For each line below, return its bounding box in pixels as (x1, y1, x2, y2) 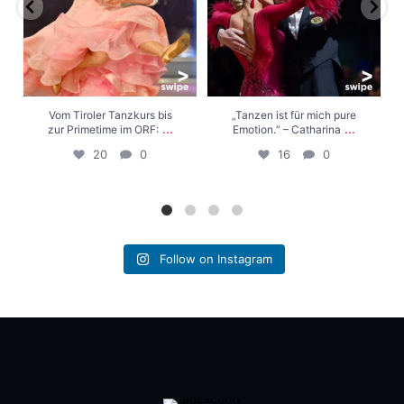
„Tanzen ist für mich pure (232, 108, 356, 123)
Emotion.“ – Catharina (233, 123, 341, 137)
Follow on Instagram (160, 252, 272, 267)
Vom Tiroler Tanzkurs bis (48, 108, 172, 123)
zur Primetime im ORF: (47, 123, 159, 137)
